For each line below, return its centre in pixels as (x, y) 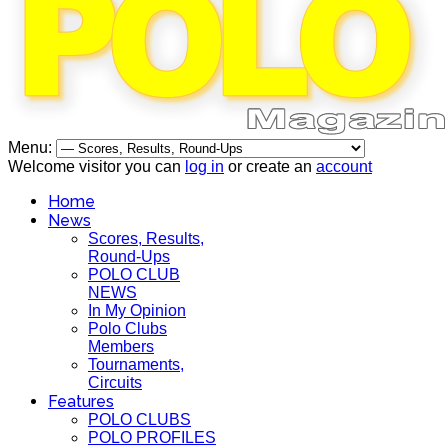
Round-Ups (129, 256)
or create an (270, 166)
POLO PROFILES (152, 437)
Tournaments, (136, 364)
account (344, 166)
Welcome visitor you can (96, 166)
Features (81, 401)
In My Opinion (137, 310)
